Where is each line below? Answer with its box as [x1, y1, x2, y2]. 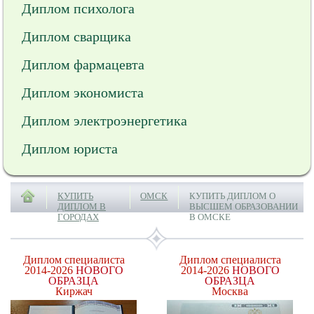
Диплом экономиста [22, 85, 144, 100]
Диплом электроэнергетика [22, 113, 187, 128]
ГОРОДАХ [57, 212, 99, 222]
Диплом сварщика [22, 29, 131, 44]
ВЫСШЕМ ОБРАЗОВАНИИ [189, 201, 298, 212]
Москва [212, 285, 248, 297]
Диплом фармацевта [22, 57, 144, 72]
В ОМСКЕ [189, 212, 231, 222]
